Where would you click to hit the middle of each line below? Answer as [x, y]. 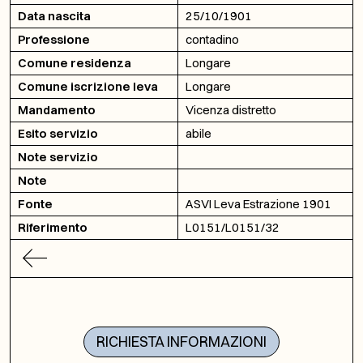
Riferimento [53, 227]
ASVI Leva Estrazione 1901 [258, 204]
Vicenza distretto [231, 110]
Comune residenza [75, 63]
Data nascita [54, 16]
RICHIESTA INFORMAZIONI [181, 341]
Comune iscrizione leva [88, 86]
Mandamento [57, 110]
